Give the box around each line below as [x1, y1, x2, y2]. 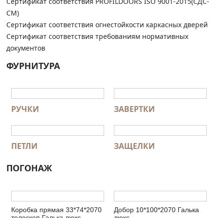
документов [6, 43, 45, 53]
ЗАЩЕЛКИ [114, 141, 155, 152]
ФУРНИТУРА [6, 59, 60, 72]
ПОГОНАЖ [6, 162, 52, 174]
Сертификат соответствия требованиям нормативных [6, 31, 188, 41]
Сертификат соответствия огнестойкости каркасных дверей [6, 19, 208, 29]
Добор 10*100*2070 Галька [114, 205, 199, 214]
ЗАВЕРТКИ [114, 104, 155, 115]
